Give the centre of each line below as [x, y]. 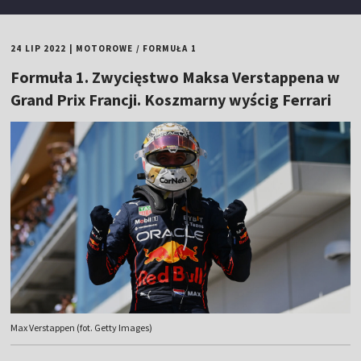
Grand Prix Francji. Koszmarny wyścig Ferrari [171, 100]
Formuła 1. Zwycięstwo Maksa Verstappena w [176, 77]
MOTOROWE [104, 48]
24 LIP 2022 [39, 48]
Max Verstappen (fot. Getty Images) [82, 328]
